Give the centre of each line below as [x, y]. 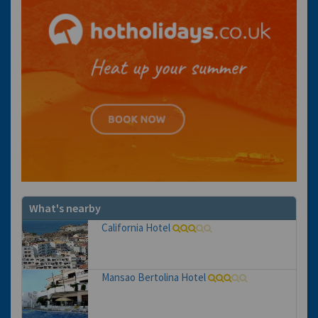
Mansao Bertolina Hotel [153, 278]
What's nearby [65, 208]
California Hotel [136, 228]
